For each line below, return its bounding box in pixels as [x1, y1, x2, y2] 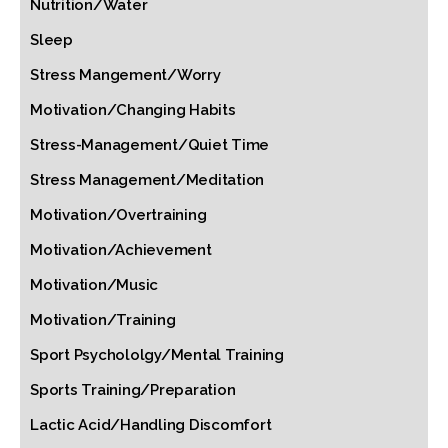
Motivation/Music [30, 276, 158, 294]
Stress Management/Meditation [30, 171, 264, 189]
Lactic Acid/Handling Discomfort [30, 416, 272, 434]
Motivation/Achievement [30, 241, 212, 259]
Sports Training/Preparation [30, 381, 236, 399]
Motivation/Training [30, 311, 176, 329]
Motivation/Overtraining [30, 206, 207, 224]
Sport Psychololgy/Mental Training [30, 346, 284, 364]
